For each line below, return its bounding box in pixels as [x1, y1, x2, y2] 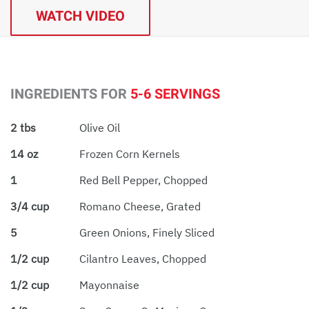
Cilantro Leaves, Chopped [79, 251, 206, 266]
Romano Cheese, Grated [79, 199, 201, 213]
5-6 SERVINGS [130, 83, 220, 104]
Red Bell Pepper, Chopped [79, 172, 208, 187]
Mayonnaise [79, 277, 139, 292]
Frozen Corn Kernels [79, 146, 180, 161]
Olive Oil [79, 120, 120, 134]
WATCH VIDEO [36, 6, 125, 26]
